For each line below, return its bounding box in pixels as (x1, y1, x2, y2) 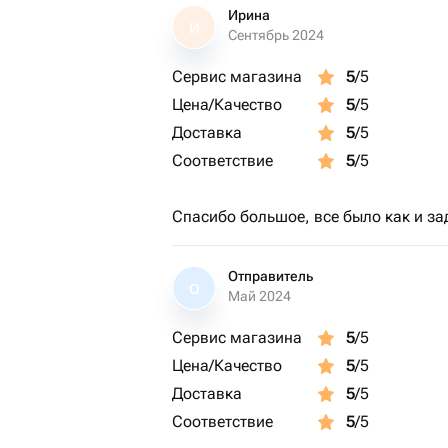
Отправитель (228, 268, 313, 284)
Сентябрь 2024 (228, 27, 324, 43)
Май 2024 (228, 288, 291, 304)
